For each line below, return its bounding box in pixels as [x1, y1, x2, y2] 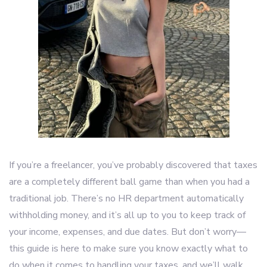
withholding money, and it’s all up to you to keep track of [9, 209, 246, 222]
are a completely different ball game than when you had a [9, 175, 250, 188]
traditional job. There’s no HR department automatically [9, 192, 244, 205]
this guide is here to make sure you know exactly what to [9, 242, 248, 255]
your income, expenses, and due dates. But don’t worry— [9, 225, 246, 238]
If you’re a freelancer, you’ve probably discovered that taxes [9, 159, 257, 172]
